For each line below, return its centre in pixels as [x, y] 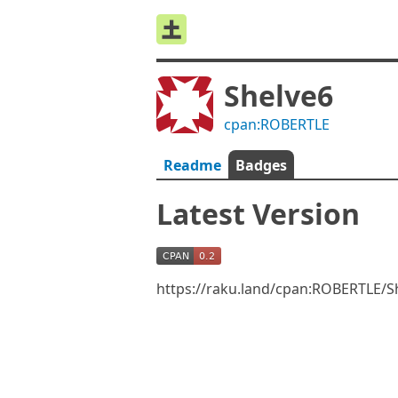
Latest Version [258, 214]
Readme [192, 165]
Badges [261, 165]
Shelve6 [279, 96]
